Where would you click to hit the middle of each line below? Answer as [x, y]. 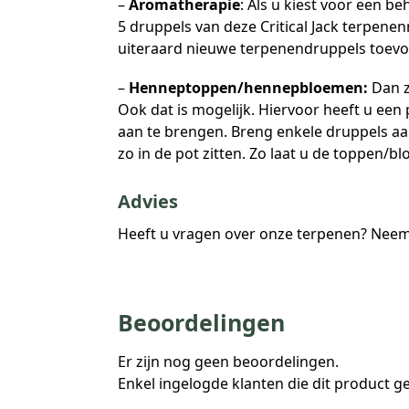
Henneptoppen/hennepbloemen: [248, 88]
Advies [147, 201]
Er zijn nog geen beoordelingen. [228, 362]
